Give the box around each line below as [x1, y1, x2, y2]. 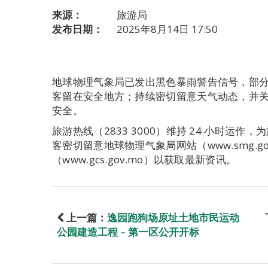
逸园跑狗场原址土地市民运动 [107, 211, 239, 224]
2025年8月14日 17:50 [117, 22, 218, 36]
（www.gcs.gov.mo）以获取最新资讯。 [52, 153, 237, 166]
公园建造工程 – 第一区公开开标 [57, 225, 199, 239]
